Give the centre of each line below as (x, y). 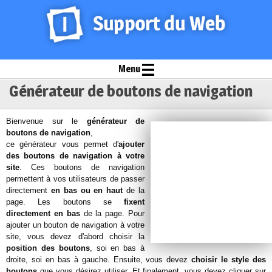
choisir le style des (229, 260)
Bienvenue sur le (46, 121)
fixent (134, 202)
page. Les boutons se (65, 202)
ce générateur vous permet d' (62, 144)
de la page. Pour (112, 213)
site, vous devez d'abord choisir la (75, 236)
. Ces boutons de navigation (82, 167)
